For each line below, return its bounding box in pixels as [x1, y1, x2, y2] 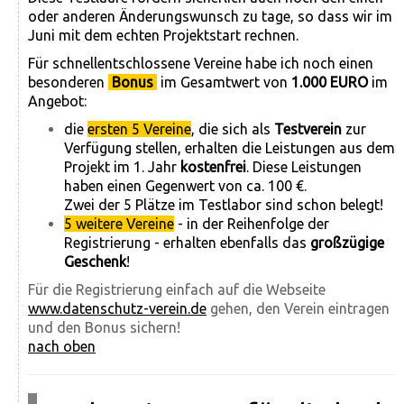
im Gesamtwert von [157, 74, 291, 91]
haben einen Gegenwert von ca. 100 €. [64, 178, 307, 195]
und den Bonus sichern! [28, 319, 180, 336]
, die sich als [191, 121, 274, 138]
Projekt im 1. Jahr [64, 159, 180, 176]
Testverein [274, 121, 345, 138]
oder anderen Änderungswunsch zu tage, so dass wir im [28, 8, 392, 25]
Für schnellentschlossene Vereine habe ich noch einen [28, 55, 373, 72]
